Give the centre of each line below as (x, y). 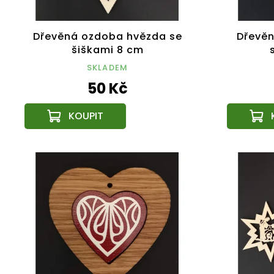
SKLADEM (107, 67)
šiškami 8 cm (107, 50)
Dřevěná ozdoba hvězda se (107, 36)
